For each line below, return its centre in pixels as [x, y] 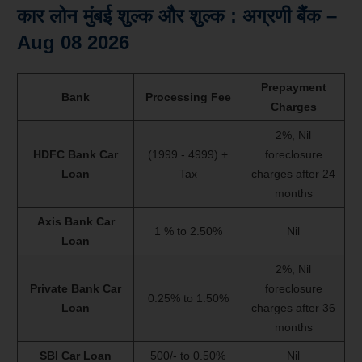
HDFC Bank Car [76, 155]
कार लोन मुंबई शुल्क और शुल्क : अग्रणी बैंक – [177, 16]
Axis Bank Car [76, 222]
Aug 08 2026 [73, 43]
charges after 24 [293, 174]
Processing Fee [188, 97]
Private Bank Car [76, 289]
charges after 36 [293, 308]
